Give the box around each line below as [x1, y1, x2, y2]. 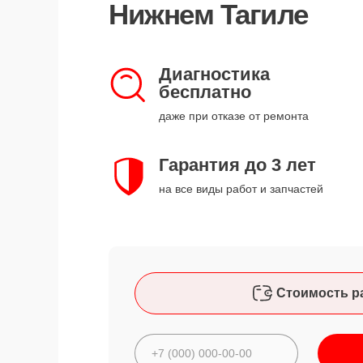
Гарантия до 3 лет [159, 155, 316, 175]
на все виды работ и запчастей [159, 182, 323, 195]
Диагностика [159, 64, 270, 84]
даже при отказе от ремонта [159, 109, 309, 122]
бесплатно [159, 82, 251, 102]
